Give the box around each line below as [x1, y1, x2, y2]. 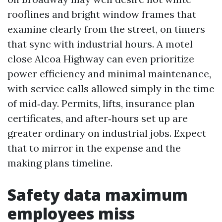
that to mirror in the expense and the [7, 142, 181, 154]
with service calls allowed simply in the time [7, 82, 215, 95]
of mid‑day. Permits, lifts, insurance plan [7, 97, 195, 110]
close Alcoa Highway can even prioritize [7, 53, 194, 65]
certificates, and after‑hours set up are [7, 112, 188, 124]
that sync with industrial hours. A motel [7, 38, 193, 50]
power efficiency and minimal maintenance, [7, 67, 211, 80]
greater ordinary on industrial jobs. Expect [7, 127, 206, 139]
